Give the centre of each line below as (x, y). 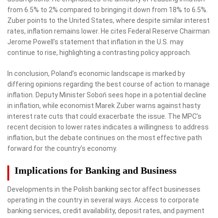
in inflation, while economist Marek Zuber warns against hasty (104, 105)
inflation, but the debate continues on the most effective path (105, 137)
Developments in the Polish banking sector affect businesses (104, 189)
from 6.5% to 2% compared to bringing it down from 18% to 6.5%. (108, 9)
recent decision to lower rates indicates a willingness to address (108, 127)
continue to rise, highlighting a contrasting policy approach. (99, 52)
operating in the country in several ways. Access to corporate (103, 200)
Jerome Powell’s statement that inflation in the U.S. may (95, 42)
